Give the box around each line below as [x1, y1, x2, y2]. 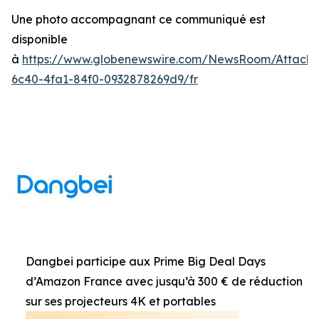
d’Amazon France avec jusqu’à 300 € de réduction [26, 274, 303, 288]
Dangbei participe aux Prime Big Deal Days [26, 254, 266, 268]
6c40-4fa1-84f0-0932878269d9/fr [11, 72, 198, 86]
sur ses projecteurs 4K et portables [26, 294, 216, 308]
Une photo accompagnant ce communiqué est [11, 12, 266, 26]
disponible [11, 32, 68, 46]
